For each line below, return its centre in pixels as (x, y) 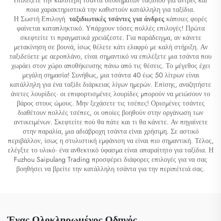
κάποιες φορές (187, 18)
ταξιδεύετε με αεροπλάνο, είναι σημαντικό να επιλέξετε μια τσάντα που (110, 56)
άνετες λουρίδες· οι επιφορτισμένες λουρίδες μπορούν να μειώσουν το (110, 93)
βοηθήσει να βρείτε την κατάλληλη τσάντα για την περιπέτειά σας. (110, 168)
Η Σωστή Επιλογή (40, 18)
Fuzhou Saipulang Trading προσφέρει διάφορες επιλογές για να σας (110, 159)
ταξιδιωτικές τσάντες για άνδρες (118, 18)
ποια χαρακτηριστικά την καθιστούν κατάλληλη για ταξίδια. (110, 9)
